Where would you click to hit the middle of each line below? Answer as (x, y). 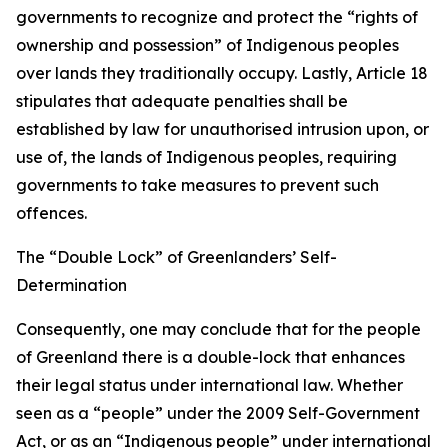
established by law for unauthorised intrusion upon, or (222, 129)
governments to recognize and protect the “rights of (217, 17)
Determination (71, 285)
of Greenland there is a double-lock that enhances (210, 357)
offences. (51, 213)
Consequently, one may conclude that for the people (218, 329)
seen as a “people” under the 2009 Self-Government (218, 413)
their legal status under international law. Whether (209, 385)
